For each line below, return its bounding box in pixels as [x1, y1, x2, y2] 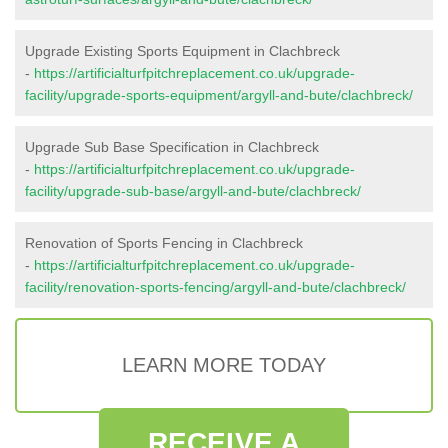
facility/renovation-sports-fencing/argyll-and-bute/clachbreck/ [25, 278, 406, 295]
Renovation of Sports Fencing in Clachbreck [25, 234, 303, 251]
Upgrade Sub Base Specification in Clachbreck [25, 138, 319, 155]
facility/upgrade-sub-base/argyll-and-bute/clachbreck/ [25, 182, 361, 199]
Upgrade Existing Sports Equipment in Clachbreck [25, 42, 340, 59]
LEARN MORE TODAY [122, 353, 326, 376]
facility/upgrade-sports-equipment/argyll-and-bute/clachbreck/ [25, 86, 413, 103]
